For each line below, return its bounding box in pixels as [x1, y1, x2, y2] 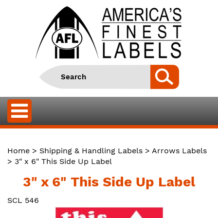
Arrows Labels [152, 146, 207, 155]
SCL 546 [7, 196, 39, 205]
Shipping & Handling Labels [39, 146, 143, 155]
